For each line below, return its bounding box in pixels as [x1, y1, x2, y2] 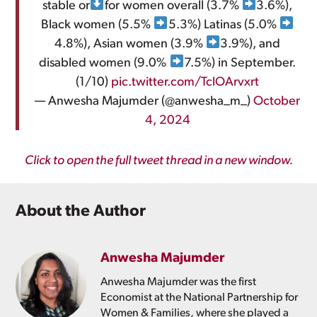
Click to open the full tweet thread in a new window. [24, 154, 293, 168]
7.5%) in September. [183, 56, 296, 70]
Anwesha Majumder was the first [100, 277, 257, 289]
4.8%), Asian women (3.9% [54, 37, 206, 51]
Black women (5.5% [41, 18, 154, 32]
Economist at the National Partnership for [100, 292, 299, 304]
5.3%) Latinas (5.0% [168, 18, 279, 32]
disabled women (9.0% [39, 56, 170, 70]
